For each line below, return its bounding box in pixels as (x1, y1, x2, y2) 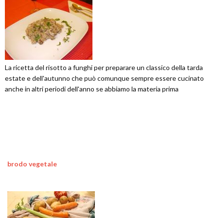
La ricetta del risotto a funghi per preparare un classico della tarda (5, 63, 203, 72)
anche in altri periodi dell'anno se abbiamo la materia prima (5, 85, 179, 93)
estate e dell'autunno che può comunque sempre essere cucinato (5, 74, 204, 82)
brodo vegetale (7, 160, 57, 168)
